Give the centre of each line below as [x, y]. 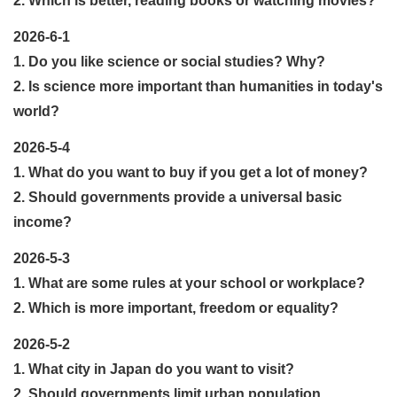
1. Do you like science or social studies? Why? [169, 61]
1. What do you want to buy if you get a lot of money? [191, 172]
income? [43, 222]
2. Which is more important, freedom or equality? [176, 307]
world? [36, 111]
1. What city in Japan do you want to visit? [154, 369]
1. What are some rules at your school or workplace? [191, 283]
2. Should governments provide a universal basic [178, 197]
